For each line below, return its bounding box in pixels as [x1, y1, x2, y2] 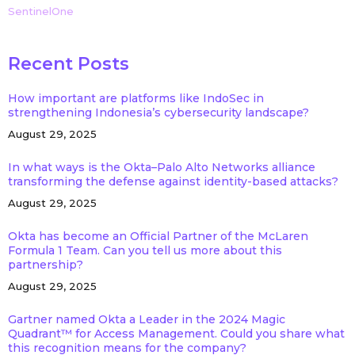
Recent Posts [7, 53, 129, 74]
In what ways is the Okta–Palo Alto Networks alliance [7, 160, 315, 174]
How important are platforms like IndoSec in [7, 91, 264, 105]
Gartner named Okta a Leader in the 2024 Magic [7, 312, 285, 326]
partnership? [7, 258, 83, 272]
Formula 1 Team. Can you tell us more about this [7, 243, 282, 258]
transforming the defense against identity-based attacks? [7, 174, 338, 189]
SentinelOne [7, 5, 74, 17]
